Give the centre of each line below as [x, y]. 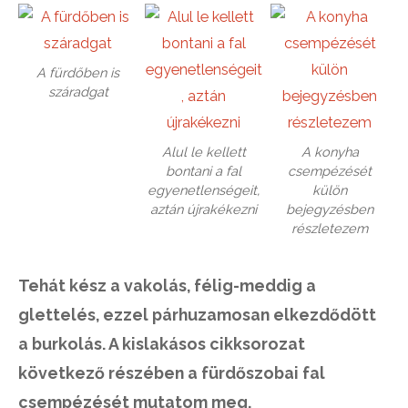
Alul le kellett [204, 152]
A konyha [330, 152]
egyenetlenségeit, [204, 190]
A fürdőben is [78, 73]
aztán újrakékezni [204, 209]
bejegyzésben [330, 209]
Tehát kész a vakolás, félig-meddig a [168, 286]
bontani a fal [204, 171]
